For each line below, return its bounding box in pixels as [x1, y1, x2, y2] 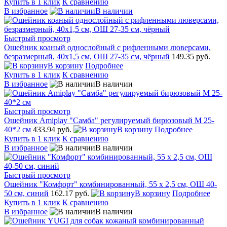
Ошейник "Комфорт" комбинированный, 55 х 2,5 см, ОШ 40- [4, 179, 217, 188]
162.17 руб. [51, 188, 91, 198]
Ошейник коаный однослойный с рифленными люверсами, [4, 43, 211, 52]
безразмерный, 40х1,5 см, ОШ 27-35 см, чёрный [4, 52, 170, 61]
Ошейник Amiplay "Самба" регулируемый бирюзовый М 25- [4, 116, 214, 125]
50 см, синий [4, 188, 49, 198]
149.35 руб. [172, 52, 210, 61]
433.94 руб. [33, 125, 73, 134]
